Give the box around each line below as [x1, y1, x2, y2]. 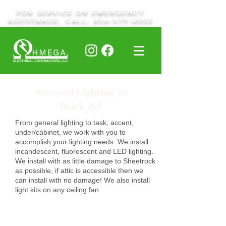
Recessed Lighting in [34, 86, 127, 97]
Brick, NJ [60, 100, 101, 111]
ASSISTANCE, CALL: [7, 16, 94, 24]
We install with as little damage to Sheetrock [15, 157, 155, 165]
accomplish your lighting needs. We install [15, 138, 148, 146]
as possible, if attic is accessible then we [15, 166, 143, 175]
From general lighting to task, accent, [15, 119, 134, 127]
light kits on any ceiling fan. [15, 186, 101, 194]
